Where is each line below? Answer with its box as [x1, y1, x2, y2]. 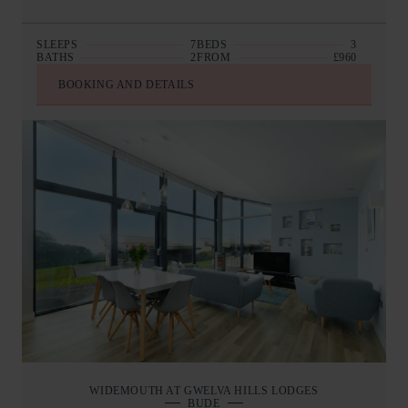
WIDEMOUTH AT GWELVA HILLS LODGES [89, 384, 319, 398]
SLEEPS [36, 37, 78, 51]
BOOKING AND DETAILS [58, 77, 195, 91]
